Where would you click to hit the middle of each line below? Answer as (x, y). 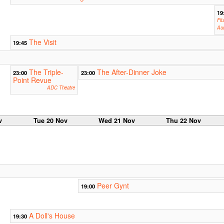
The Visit (42, 42)
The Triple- (46, 72)
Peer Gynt (113, 186)
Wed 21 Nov (117, 121)
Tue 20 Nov (50, 121)
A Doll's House (52, 216)
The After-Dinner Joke (131, 72)
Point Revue (32, 80)
